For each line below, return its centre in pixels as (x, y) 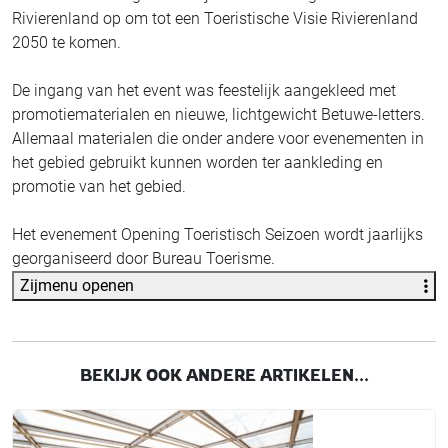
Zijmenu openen (77, 285)
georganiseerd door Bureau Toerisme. (147, 258)
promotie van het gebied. (101, 186)
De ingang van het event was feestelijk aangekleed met (204, 90)
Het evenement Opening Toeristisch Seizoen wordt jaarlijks (217, 234)
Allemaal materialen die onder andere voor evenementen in (218, 138)
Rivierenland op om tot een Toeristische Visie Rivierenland (215, 18)
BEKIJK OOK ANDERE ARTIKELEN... (224, 374)
